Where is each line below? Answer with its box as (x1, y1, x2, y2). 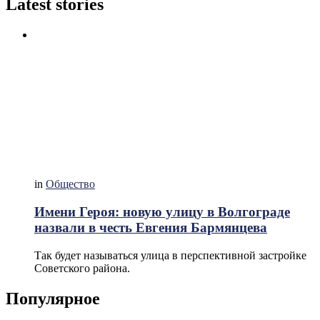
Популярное (6, 289, 100, 308)
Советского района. (34, 261, 130, 274)
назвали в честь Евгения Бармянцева (34, 220, 267, 236)
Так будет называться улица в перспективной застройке (34, 249, 306, 261)
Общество (46, 178, 95, 191)
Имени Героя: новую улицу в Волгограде (34, 204, 290, 220)
